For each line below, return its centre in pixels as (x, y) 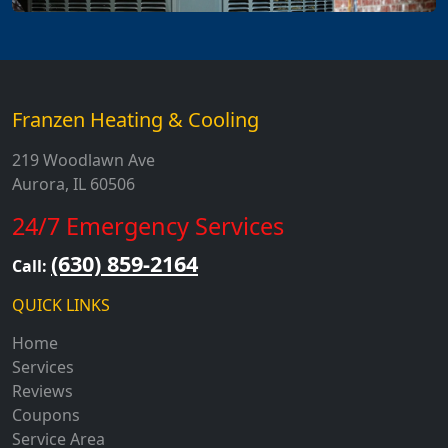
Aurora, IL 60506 (73, 184)
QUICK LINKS (61, 305)
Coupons (46, 415)
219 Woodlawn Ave (83, 160)
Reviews (42, 391)
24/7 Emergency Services (148, 226)
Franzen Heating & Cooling (135, 120)
